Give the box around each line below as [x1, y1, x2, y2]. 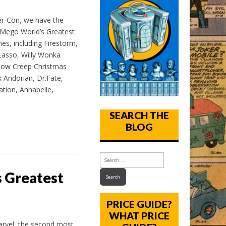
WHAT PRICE [109, 210, 170, 222]
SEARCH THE [109, 109, 169, 122]
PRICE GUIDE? [106, 198, 173, 210]
